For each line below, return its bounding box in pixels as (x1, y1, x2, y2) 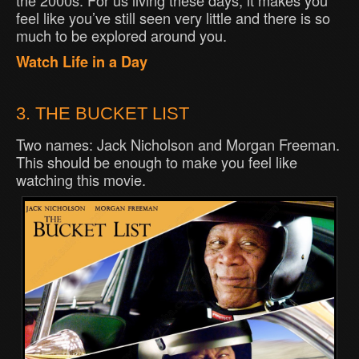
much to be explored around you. (16, 25, 227, 46)
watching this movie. (16, 169, 146, 191)
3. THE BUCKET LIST (16, 103, 189, 124)
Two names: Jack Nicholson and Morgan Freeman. (16, 134, 340, 155)
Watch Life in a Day (16, 51, 147, 73)
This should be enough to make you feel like (16, 151, 297, 173)
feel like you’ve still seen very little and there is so (16, 7, 330, 29)
